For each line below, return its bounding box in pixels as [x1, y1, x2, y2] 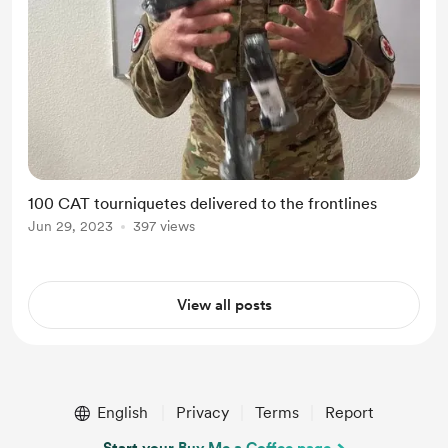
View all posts [176, 296, 272, 314]
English [96, 403, 148, 422]
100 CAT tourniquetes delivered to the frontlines [28, 194, 377, 213]
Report [324, 403, 373, 422]
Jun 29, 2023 [28, 218, 113, 234]
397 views [133, 218, 195, 234]
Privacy [175, 403, 229, 422]
